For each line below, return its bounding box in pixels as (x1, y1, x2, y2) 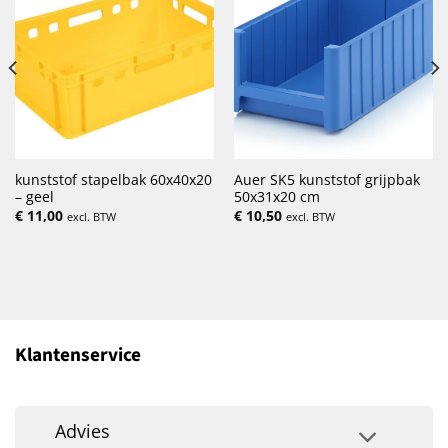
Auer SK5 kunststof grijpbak (233, 170, 420, 190)
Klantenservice (15, 340, 141, 369)
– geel (14, 187, 54, 207)
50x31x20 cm (233, 187, 320, 207)
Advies (55, 418, 111, 443)
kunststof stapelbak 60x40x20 (14, 170, 212, 190)
